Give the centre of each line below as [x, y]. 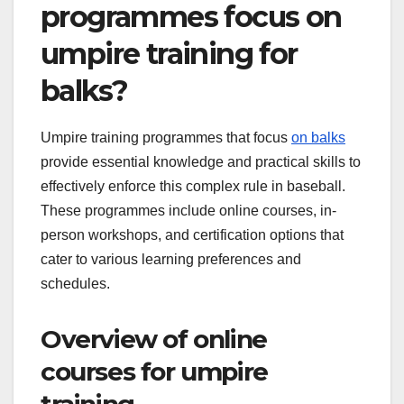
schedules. [75, 283]
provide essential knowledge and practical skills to [201, 161]
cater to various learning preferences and [171, 259]
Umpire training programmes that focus [166, 137]
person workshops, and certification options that [192, 234]
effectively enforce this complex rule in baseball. [193, 186]
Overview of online [154, 339]
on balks [318, 137]
